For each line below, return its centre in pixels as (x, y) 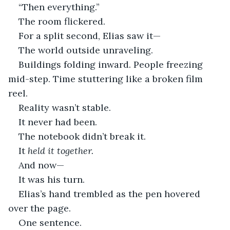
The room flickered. (62, 21)
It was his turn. (52, 179)
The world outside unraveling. (86, 50)
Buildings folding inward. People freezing (112, 64)
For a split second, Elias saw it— (90, 35)
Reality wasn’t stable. (65, 107)
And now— (41, 165)
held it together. (61, 150)
